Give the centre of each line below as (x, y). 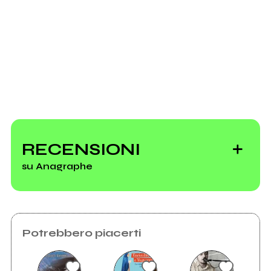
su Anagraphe (57, 166)
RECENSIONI (81, 149)
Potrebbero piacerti (81, 233)
